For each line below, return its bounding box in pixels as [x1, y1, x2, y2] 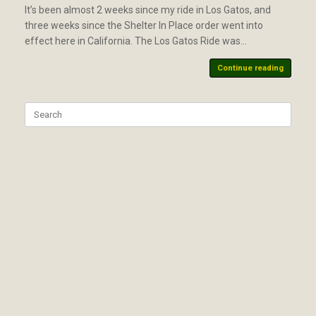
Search [24, 102, 52, 114]
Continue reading [217, 63, 284, 73]
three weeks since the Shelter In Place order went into [25, 19, 263, 31]
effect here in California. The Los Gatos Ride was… [25, 35, 247, 47]
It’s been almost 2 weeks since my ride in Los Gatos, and [25, 4, 271, 16]
